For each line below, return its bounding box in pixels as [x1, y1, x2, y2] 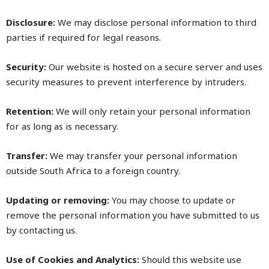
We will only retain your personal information [53, 105, 250, 117]
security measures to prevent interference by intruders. [6, 76, 246, 88]
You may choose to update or [109, 194, 235, 206]
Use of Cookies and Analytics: [6, 253, 139, 265]
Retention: [6, 105, 53, 117]
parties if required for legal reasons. [6, 31, 161, 43]
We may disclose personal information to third [55, 16, 256, 28]
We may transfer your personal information [47, 150, 237, 162]
